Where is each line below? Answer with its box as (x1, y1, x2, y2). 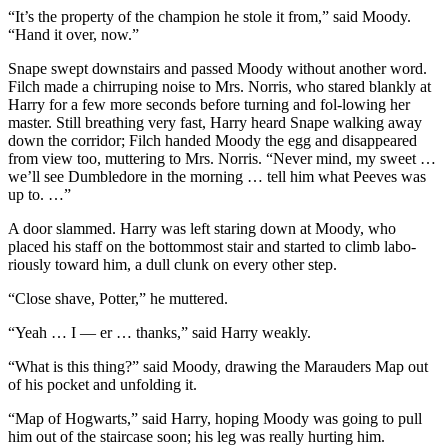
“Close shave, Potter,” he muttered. (8, 289, 228, 307)
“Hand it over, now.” (8, 25, 139, 43)
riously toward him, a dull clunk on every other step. (8, 255, 337, 273)
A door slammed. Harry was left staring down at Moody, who (8, 219, 396, 237)
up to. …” (8, 185, 71, 203)
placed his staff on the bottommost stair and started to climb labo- (8, 237, 416, 255)
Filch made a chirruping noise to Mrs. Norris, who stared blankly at (8, 77, 431, 95)
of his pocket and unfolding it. (8, 375, 197, 393)
